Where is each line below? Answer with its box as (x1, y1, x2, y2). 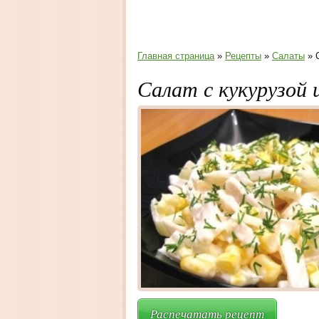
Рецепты (225, 51, 261, 61)
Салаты (272, 51, 305, 61)
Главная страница (137, 51, 214, 61)
